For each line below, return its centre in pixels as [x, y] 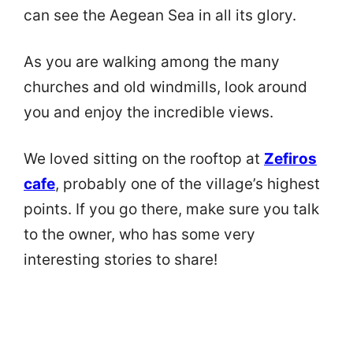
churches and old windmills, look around [165, 87]
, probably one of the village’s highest [188, 184]
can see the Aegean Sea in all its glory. [160, 16]
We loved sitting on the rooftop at [144, 158]
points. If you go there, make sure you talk [171, 209]
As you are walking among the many [152, 62]
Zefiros [290, 158]
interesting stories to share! [121, 259]
